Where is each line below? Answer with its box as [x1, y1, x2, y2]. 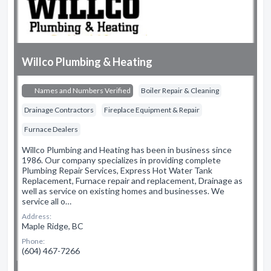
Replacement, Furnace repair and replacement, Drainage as [22, 175, 243, 186]
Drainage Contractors [24, 105, 94, 114]
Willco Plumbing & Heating [22, 55, 152, 68]
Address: [22, 212, 51, 221]
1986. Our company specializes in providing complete [22, 155, 221, 165]
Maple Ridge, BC [22, 221, 83, 231]
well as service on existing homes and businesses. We [22, 186, 224, 196]
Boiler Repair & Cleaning [141, 86, 219, 95]
